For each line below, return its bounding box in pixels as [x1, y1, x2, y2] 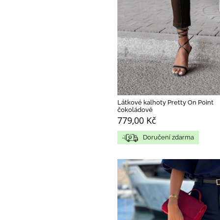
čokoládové [117, 106, 153, 114]
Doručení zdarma [143, 134, 194, 141]
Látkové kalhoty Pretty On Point [117, 99, 214, 107]
